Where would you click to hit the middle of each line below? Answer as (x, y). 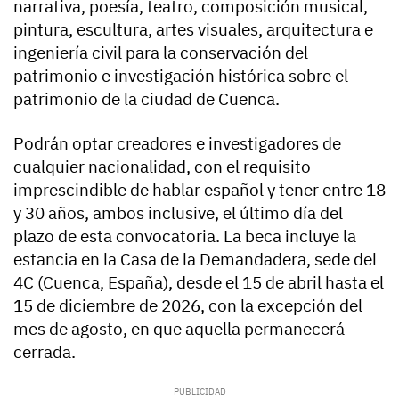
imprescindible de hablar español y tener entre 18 (199, 190)
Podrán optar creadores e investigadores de (177, 143)
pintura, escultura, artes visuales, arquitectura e (193, 29)
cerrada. (45, 352)
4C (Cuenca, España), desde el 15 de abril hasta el (199, 282)
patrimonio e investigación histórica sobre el (181, 76)
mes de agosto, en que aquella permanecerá (179, 329)
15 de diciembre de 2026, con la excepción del (188, 305)
